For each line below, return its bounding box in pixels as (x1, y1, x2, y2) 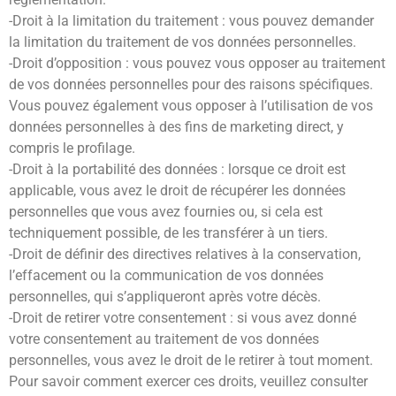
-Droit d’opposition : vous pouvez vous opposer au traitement (9, 55, 385, 72)
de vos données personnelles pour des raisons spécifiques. (9, 76, 373, 94)
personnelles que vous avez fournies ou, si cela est (9, 203, 323, 221)
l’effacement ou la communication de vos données (9, 267, 324, 285)
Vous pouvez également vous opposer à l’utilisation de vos (9, 97, 373, 115)
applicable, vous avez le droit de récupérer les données (9, 182, 346, 200)
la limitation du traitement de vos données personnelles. (9, 34, 356, 51)
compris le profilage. (9, 140, 135, 157)
